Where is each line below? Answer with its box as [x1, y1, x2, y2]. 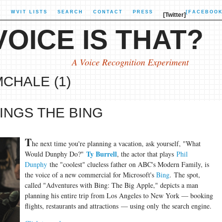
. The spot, [169, 170, 200, 179]
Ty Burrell [86, 149, 117, 159]
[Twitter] [163, 11, 186, 18]
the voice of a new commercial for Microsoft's [24, 170, 156, 179]
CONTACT [93, 9, 123, 14]
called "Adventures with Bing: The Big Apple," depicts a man [24, 180, 198, 190]
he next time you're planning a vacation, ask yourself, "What [31, 139, 201, 148]
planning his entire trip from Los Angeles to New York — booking [24, 191, 213, 200]
